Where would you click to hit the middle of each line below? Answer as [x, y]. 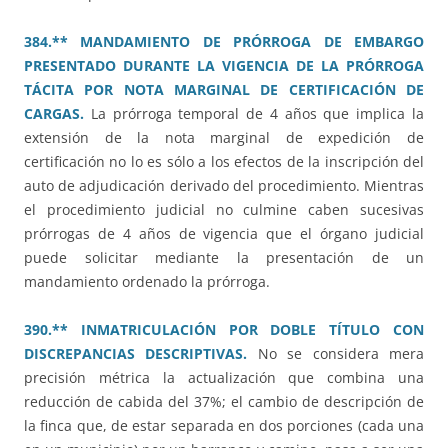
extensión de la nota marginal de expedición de [224, 138]
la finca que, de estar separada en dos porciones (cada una [224, 426]
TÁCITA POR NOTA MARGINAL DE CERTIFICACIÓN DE [224, 90]
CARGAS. [54, 114]
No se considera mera [341, 354]
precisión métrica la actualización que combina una [224, 378]
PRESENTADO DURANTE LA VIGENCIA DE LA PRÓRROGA [224, 66]
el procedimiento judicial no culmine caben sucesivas [224, 210]
